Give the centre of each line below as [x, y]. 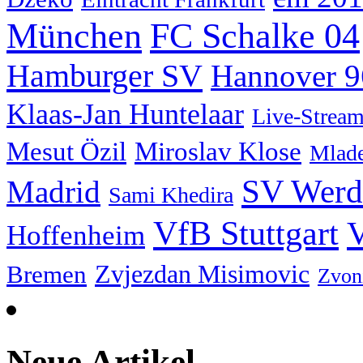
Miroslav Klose [218, 151]
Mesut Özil [66, 151]
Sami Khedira [171, 194]
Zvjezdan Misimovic [202, 273]
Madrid [53, 192]
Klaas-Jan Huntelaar [125, 114]
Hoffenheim [76, 235]
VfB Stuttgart [246, 233]
